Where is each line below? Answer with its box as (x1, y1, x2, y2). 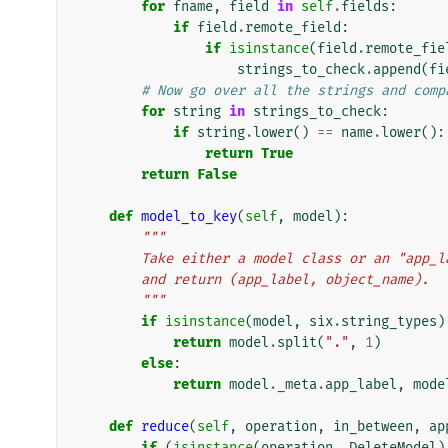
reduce (141, 417, 189, 435)
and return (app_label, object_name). (141, 270, 429, 288)
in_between (333, 417, 413, 435)
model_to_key (141, 207, 237, 225)
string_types (341, 312, 437, 330)
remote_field (245, 18, 341, 36)
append (373, 60, 421, 78)
